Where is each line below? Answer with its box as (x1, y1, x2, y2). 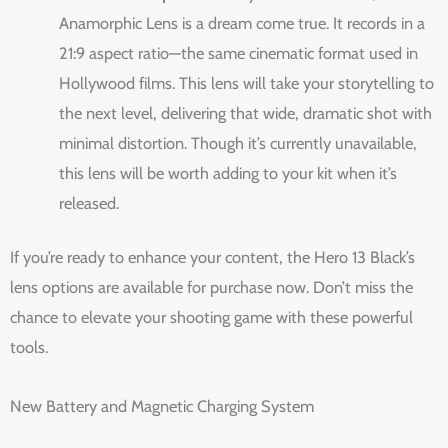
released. (59, 192, 120, 213)
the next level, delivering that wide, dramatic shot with (59, 102, 433, 123)
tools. (10, 337, 48, 358)
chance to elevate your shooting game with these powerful (10, 307, 413, 328)
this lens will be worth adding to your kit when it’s (59, 162, 398, 183)
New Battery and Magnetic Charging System (10, 395, 314, 416)
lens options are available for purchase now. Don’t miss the (10, 277, 413, 298)
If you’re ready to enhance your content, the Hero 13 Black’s (10, 247, 415, 268)
